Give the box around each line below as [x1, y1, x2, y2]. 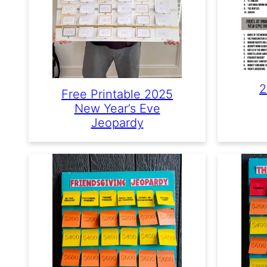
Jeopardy [91, 115, 144, 130]
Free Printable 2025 [61, 86, 173, 101]
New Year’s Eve [74, 101, 160, 116]
